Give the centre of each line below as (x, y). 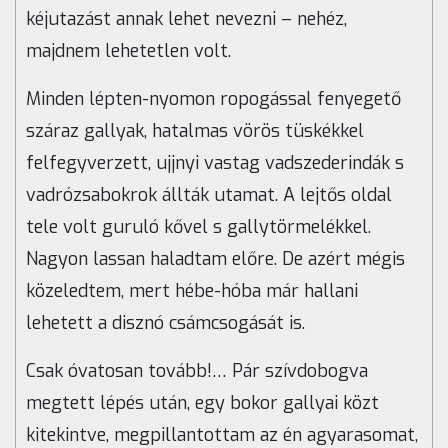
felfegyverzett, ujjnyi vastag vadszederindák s (215, 163)
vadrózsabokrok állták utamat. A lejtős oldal (209, 195)
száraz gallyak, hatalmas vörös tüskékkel (195, 131)
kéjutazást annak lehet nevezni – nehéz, (186, 19)
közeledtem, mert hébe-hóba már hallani (192, 291)
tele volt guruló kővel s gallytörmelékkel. (198, 227)
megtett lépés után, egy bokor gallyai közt (202, 403)
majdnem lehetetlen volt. (128, 51)
